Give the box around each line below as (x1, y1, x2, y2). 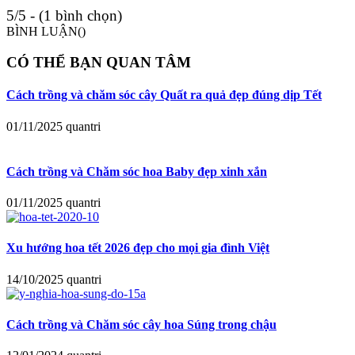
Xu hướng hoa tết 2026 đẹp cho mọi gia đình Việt (6, 241, 269, 255)
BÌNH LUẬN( (6, 25, 82, 39)
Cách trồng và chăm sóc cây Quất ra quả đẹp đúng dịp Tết (6, 88, 322, 102)
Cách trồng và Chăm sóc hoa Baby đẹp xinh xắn (6, 164, 267, 178)
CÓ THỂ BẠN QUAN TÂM (6, 54, 191, 71)
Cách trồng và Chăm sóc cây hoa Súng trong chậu (6, 317, 277, 331)
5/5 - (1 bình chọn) (6, 7, 122, 25)
